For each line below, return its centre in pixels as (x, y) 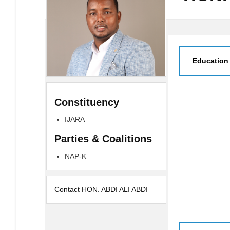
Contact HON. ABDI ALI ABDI (101, 189)
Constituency (87, 102)
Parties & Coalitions (103, 139)
